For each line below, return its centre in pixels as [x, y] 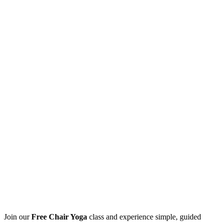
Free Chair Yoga [59, 217]
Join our [18, 217]
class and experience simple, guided [144, 217]
